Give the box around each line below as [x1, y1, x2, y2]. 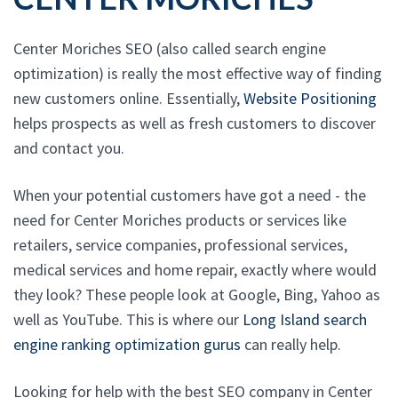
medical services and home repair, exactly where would [13, 259, 377, 280]
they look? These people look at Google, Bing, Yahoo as [13, 284, 380, 305]
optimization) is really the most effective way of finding [13, 63, 382, 84]
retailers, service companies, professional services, [13, 235, 347, 255]
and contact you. [13, 138, 124, 158]
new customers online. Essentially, [13, 88, 243, 108]
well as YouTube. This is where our [13, 309, 243, 330]
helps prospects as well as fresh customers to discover [13, 113, 376, 133]
